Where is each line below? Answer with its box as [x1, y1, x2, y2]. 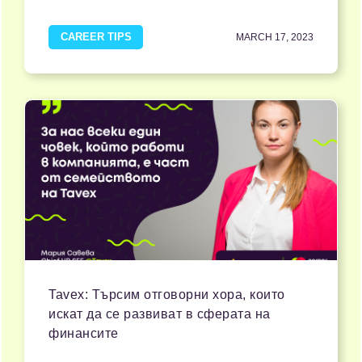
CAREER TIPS [60, 31, 132, 44]
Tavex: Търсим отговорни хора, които [48, 288, 285, 302]
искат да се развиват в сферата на [48, 307, 271, 322]
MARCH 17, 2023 [236, 32, 314, 44]
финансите [48, 326, 119, 341]
